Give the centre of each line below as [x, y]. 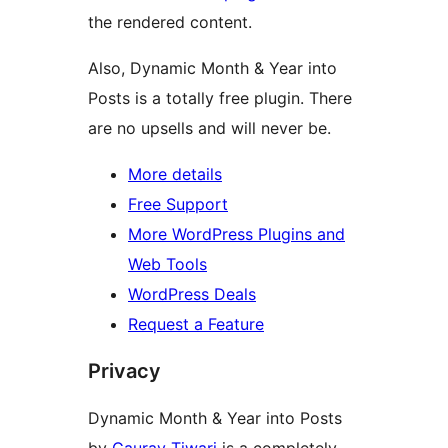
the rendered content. [170, 22]
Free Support [178, 204]
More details [175, 174]
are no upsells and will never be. [209, 128]
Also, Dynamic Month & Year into [212, 68]
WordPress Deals [192, 294]
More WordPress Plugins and [236, 234]
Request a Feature [196, 324]
